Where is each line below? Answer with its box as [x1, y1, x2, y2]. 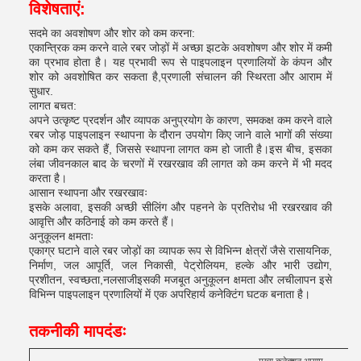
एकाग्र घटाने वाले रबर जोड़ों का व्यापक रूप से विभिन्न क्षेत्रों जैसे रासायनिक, [29, 244, 332, 257]
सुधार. [29, 85, 53, 98]
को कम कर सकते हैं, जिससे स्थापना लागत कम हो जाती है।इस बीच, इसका [29, 143, 332, 156]
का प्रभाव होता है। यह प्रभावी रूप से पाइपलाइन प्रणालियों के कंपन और [29, 56, 332, 68]
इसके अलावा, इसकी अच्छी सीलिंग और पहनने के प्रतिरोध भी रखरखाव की [29, 201, 332, 214]
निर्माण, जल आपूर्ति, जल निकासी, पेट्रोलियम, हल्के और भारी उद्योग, [29, 259, 332, 272]
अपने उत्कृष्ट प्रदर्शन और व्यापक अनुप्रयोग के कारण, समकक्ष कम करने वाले [29, 114, 332, 127]
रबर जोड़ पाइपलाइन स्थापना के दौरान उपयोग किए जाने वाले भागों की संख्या [29, 128, 332, 141]
